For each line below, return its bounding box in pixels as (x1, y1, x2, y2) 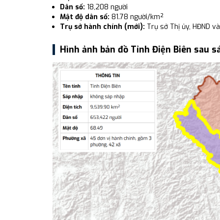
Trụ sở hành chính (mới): (60, 22, 145, 31)
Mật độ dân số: (60, 12, 110, 22)
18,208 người (85, 2, 128, 12)
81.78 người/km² (110, 12, 164, 22)
